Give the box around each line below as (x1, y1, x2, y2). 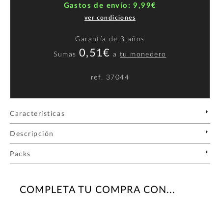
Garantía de (75, 35, 121, 43)
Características (10, 110, 65, 117)
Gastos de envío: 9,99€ (63, 1, 157, 9)
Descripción (10, 130, 54, 137)
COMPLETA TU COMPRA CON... (20, 185, 175, 195)
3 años (120, 35, 145, 43)
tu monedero (120, 51, 166, 58)
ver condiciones (84, 14, 136, 21)
